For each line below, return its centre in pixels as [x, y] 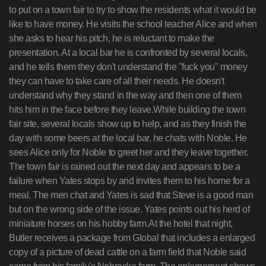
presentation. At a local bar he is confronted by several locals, [128, 53]
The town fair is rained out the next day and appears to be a [125, 167]
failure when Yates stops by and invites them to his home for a [129, 181]
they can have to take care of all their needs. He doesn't [117, 81]
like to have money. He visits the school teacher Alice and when [133, 24]
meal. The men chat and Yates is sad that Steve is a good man [131, 195]
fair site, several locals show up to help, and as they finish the [128, 124]
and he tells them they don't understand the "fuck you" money [128, 67]
